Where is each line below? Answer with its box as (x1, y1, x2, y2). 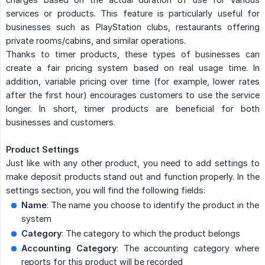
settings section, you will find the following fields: (6, 185, 205, 195)
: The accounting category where (116, 243, 260, 253)
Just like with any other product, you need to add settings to (6, 157, 260, 168)
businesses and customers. (6, 117, 115, 127)
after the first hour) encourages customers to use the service (6, 89, 260, 100)
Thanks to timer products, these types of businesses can (6, 49, 260, 59)
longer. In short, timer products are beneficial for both (6, 103, 260, 114)
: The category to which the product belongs (62, 228, 240, 238)
